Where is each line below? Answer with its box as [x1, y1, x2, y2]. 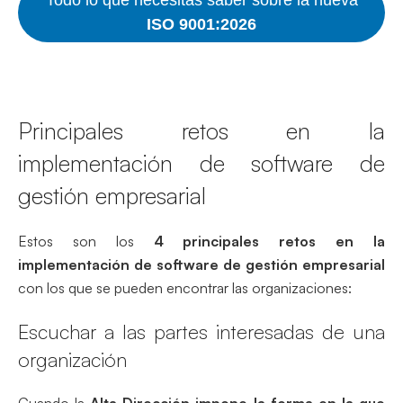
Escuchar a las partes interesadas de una [18, 318, 385, 344]
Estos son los [18, 231, 154, 250]
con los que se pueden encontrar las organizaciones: [18, 278, 352, 297]
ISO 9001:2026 [147, 14, 256, 33]
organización [18, 346, 127, 372]
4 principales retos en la [153, 231, 386, 250]
